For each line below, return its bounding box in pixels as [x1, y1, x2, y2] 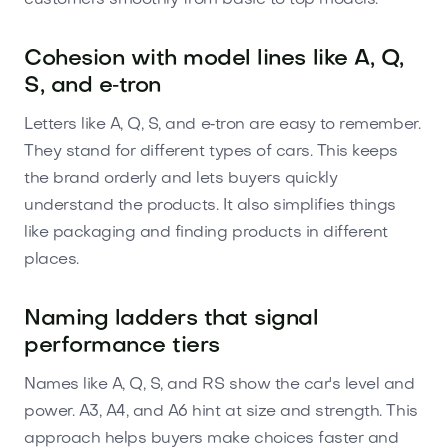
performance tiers [24, 335, 220, 357]
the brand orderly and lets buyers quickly [24, 170, 338, 187]
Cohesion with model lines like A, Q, [24, 48, 404, 70]
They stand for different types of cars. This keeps [24, 143, 398, 160]
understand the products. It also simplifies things [24, 197, 396, 214]
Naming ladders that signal [24, 308, 319, 330]
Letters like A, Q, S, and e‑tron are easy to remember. [24, 116, 421, 133]
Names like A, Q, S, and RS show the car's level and [24, 376, 415, 393]
